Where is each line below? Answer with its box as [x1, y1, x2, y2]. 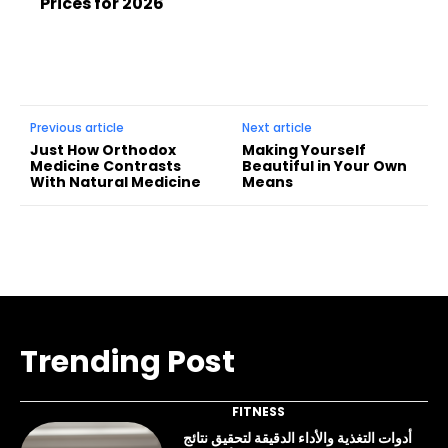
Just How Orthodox [30, 139, 176, 160]
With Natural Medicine [30, 171, 201, 192]
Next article [242, 118, 313, 136]
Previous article [30, 118, 124, 136]
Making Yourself [242, 139, 367, 160]
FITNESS [231, 402, 285, 420]
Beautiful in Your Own [242, 155, 408, 176]
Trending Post [20, 340, 235, 383]
